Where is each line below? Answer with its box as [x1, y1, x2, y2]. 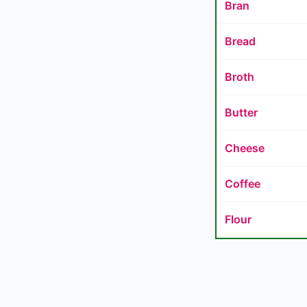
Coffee [225, 177, 260, 191]
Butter [225, 106, 258, 119]
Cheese [225, 141, 265, 155]
